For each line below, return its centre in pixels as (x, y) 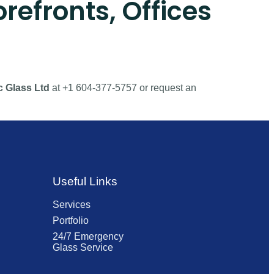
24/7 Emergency (88, 237)
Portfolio (70, 221)
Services (71, 205)
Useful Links (85, 182)
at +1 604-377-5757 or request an (123, 88)
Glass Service (83, 248)
